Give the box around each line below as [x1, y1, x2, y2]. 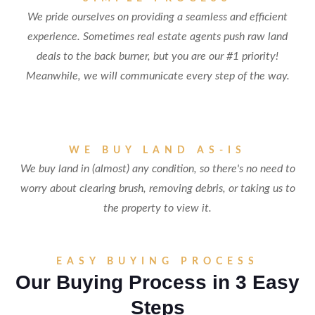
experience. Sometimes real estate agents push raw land [27, 31, 288, 42]
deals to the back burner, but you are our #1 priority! [37, 51, 278, 62]
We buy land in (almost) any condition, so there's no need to [20, 163, 295, 174]
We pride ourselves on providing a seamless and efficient [27, 11, 288, 22]
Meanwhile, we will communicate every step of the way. [25, 70, 290, 82]
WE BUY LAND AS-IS [69, 146, 246, 155]
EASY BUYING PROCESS [56, 257, 259, 266]
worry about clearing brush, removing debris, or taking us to [20, 183, 295, 194]
